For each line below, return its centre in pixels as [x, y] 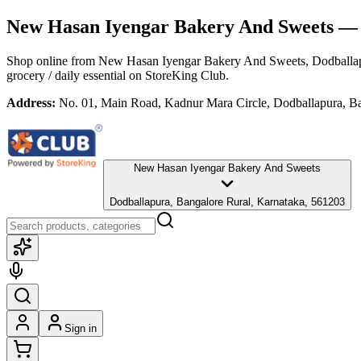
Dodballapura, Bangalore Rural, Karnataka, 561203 [227, 201]
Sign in [81, 328]
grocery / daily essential [66, 75]
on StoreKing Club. [177, 75]
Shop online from [52, 60]
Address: [31, 102]
